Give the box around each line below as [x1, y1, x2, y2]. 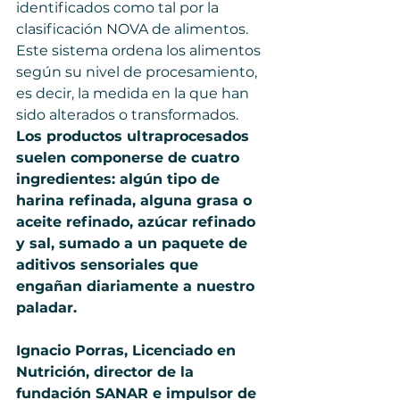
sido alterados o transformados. [16, 106, 242, 123]
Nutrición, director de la [16, 363, 198, 380]
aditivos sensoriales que [16, 256, 203, 273]
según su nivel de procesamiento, [16, 63, 261, 80]
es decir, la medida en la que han [16, 85, 253, 102]
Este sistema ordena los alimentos [16, 42, 264, 59]
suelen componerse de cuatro [16, 149, 244, 166]
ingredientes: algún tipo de [16, 171, 224, 187]
